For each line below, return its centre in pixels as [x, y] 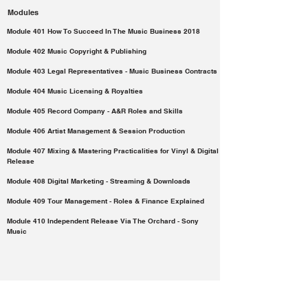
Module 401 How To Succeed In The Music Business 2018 [103, 31]
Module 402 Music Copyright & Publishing [78, 51]
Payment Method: [168, 286]
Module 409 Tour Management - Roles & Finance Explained [106, 201]
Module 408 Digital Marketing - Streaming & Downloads [99, 181]
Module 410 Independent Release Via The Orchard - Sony [103, 221]
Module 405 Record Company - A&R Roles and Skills [95, 111]
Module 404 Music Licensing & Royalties [76, 91]
